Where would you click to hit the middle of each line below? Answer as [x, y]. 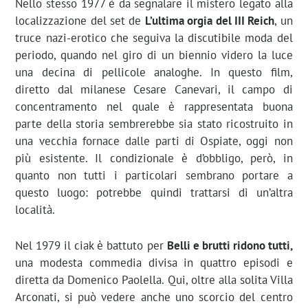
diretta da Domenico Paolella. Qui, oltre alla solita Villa [154, 279]
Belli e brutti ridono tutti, [230, 245]
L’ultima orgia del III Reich [210, 20]
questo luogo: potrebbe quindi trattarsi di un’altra [154, 192]
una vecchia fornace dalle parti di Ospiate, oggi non [154, 141]
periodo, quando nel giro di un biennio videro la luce [154, 55]
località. [35, 209]
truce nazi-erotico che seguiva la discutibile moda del [154, 37]
